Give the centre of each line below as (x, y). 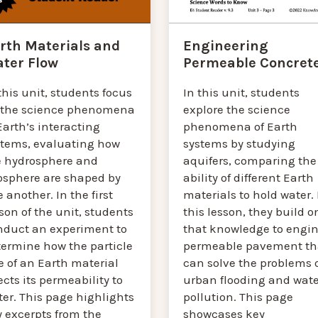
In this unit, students (241, 93)
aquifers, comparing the (250, 161)
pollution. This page (238, 297)
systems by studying (239, 144)
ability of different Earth (248, 178)
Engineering (225, 46)
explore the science (236, 110)
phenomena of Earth (240, 127)
